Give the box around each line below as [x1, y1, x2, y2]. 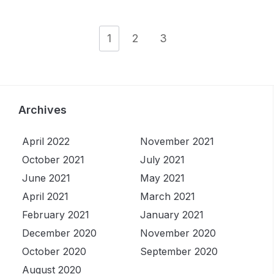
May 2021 [139, 172, 185, 185]
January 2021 [139, 209, 204, 221]
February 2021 [21, 209, 89, 221]
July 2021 [139, 154, 185, 166]
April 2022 [21, 135, 70, 148]
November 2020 [139, 227, 216, 240]
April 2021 [21, 190, 68, 203]
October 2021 [21, 154, 84, 166]
